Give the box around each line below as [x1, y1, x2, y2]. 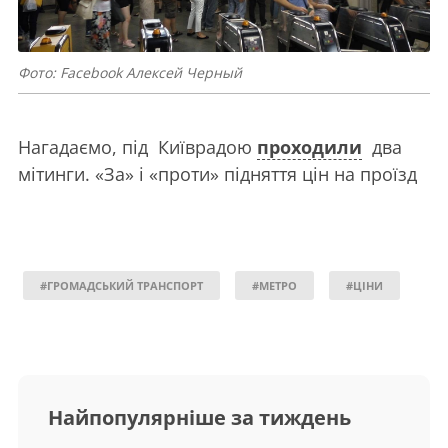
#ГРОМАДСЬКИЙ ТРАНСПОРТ [40, 278, 203, 294]
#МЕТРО [252, 278, 297, 294]
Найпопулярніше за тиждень [48, 404, 351, 432]
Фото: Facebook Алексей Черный [18, 63, 242, 83]
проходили [257, 135, 362, 160]
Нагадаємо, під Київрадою [18, 135, 257, 160]
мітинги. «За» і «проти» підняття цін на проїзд [18, 162, 417, 187]
